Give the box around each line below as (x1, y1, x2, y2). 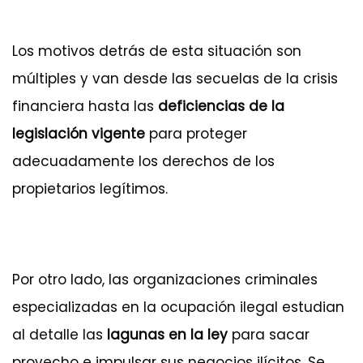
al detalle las (12, 325, 107, 345)
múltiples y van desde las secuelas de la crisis (12, 69, 338, 89)
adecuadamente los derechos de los (12, 152, 275, 172)
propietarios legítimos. (12, 179, 172, 199)
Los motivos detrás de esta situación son (12, 41, 301, 62)
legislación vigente (12, 124, 145, 144)
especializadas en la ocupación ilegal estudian (12, 297, 344, 318)
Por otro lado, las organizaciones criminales (12, 270, 318, 290)
